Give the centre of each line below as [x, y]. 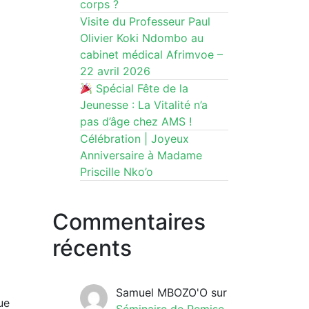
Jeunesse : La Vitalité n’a [144, 105]
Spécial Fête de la [141, 89]
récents [92, 248]
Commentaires [129, 222]
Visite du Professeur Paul [145, 22]
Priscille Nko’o [117, 172]
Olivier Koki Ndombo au [142, 38]
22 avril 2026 [115, 71]
